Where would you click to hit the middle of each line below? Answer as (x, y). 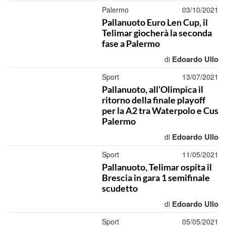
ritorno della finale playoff (153, 100)
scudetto (120, 188)
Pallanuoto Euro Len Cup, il (155, 22)
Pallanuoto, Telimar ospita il (157, 167)
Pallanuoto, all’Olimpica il (152, 89)
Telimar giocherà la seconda (157, 33)
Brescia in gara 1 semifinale (156, 178)
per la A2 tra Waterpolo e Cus (160, 110)
